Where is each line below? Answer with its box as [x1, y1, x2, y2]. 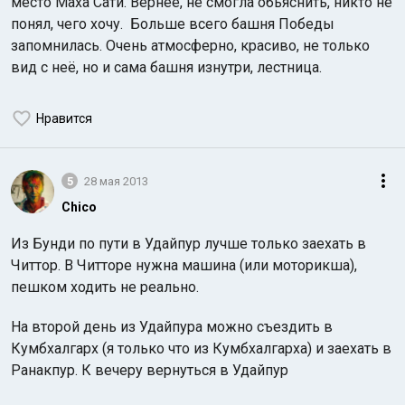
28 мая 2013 [84, 174, 148, 188]
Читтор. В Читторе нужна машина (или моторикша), [11, 257, 357, 274]
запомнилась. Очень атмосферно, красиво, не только [11, 37, 370, 54]
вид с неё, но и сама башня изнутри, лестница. [11, 59, 325, 76]
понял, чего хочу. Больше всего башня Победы [11, 15, 334, 33]
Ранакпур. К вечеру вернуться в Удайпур [11, 362, 288, 379]
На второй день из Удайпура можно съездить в [11, 318, 333, 335]
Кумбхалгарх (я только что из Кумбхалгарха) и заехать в [11, 340, 391, 357]
